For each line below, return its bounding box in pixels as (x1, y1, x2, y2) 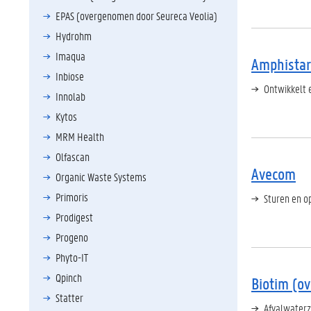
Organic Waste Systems (56, 169, 146, 184)
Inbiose (56, 69, 84, 83)
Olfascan (56, 149, 90, 164)
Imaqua (56, 49, 85, 63)
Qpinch (56, 270, 82, 285)
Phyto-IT (56, 250, 88, 264)
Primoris (56, 190, 88, 204)
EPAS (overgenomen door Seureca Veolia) (56, 8, 217, 23)
